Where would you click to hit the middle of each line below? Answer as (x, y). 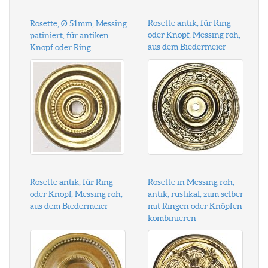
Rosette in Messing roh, (191, 182)
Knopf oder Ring (60, 47)
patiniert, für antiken (69, 35)
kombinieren (172, 218)
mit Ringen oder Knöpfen (195, 206)
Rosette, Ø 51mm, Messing (78, 23)
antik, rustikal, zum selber (195, 194)
